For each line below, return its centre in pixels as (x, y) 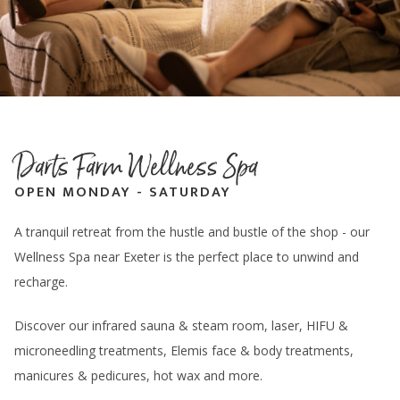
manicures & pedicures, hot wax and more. (138, 376)
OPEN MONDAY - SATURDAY (123, 193)
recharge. (43, 282)
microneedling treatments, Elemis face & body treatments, (184, 351)
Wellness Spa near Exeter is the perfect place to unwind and (187, 257)
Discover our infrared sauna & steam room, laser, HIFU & (181, 326)
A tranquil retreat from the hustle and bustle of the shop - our (192, 232)
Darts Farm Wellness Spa (136, 167)
